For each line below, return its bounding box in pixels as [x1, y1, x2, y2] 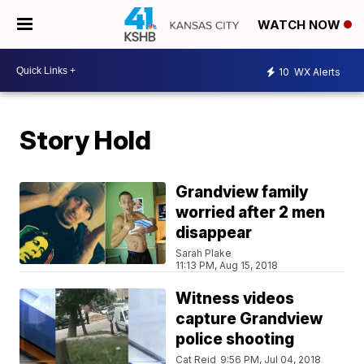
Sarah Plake [175, 247, 232, 259]
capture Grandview [175, 310, 323, 328]
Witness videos [175, 289, 295, 308]
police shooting [175, 330, 295, 349]
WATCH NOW [258, 17, 344, 33]
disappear [175, 223, 253, 242]
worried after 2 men [175, 203, 326, 222]
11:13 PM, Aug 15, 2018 [175, 259, 279, 271]
